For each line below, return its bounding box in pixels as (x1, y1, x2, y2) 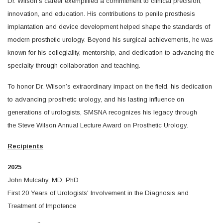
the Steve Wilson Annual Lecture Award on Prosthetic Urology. (7, 121, 188, 129)
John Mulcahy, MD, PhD (7, 176, 79, 184)
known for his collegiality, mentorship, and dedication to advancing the (7, 49, 214, 56)
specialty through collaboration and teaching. (7, 62, 140, 69)
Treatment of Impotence (7, 202, 76, 210)
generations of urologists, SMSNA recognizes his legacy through (7, 109, 197, 116)
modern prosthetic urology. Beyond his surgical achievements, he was (7, 36, 213, 43)
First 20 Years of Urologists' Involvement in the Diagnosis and (7, 189, 189, 197)
